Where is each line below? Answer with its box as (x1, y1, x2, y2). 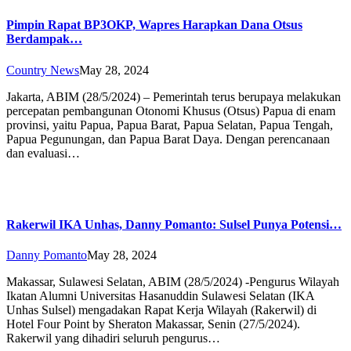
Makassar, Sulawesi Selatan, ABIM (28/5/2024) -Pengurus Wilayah (6, 275, 339, 289)
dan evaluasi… (6, 146, 80, 160)
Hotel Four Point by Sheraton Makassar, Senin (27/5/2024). (6, 317, 300, 331)
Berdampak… (6, 32, 82, 46)
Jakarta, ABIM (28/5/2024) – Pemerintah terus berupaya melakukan (6, 89, 341, 103)
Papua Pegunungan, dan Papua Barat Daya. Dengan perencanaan (6, 132, 330, 146)
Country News (6, 63, 79, 77)
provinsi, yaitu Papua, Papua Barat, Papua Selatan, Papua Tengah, (6, 118, 333, 132)
